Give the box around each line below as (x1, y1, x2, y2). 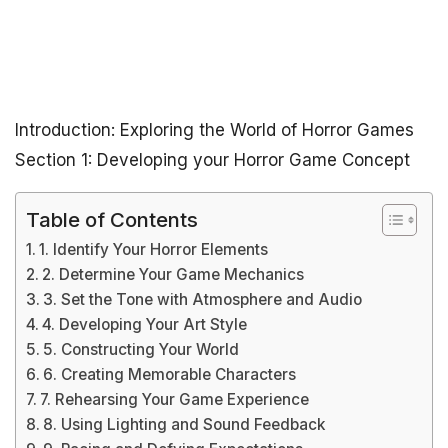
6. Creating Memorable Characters (43, 365, 297, 384)
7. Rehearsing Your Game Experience (40, 390, 310, 409)
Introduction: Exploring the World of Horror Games (15, 120, 414, 140)
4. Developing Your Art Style (42, 315, 248, 334)
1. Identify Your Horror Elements (39, 240, 269, 259)
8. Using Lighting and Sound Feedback (43, 415, 326, 434)
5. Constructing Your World (43, 340, 240, 359)
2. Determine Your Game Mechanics (42, 265, 305, 284)
